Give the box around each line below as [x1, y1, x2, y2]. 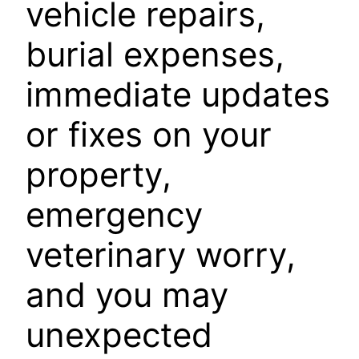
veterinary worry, [26, 234, 296, 276]
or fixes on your [26, 114, 272, 155]
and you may [26, 274, 228, 316]
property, [26, 154, 171, 196]
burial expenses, [26, 34, 284, 75]
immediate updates [26, 74, 330, 115]
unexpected [26, 314, 212, 356]
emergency [26, 194, 203, 236]
